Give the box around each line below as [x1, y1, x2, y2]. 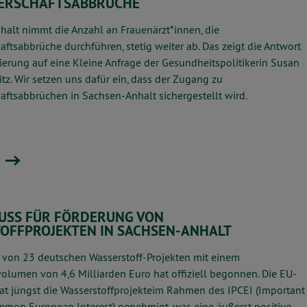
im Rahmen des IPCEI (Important [152, 282, 305, 297]
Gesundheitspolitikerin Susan [162, 55, 299, 69]
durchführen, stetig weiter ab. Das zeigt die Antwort [64, 38, 301, 53]
